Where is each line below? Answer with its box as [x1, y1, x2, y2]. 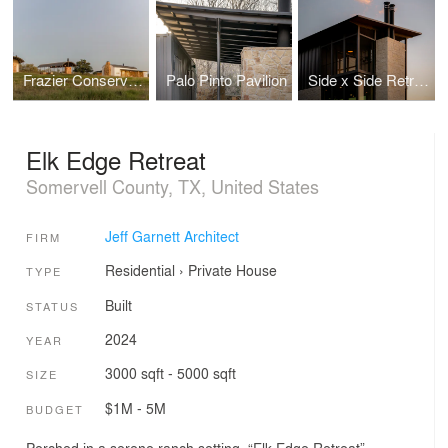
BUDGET [26, 400, 84, 417]
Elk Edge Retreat [26, 141, 206, 177]
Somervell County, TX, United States [26, 172, 319, 199]
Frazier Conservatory [128, 69, 144, 92]
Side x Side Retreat [414, 69, 430, 92]
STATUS [26, 297, 79, 314]
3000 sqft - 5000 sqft [104, 363, 236, 384]
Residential [104, 260, 175, 281]
